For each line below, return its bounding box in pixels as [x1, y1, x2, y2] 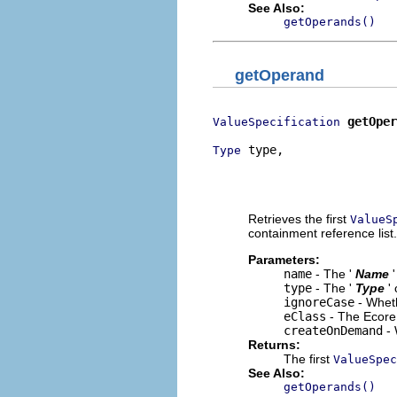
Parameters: [248, 252, 320, 267]
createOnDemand [284, 323, 383, 338]
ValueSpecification [213, 114, 340, 128]
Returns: [248, 337, 300, 352]
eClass [284, 308, 326, 323]
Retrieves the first [248, 211, 350, 226]
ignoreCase [284, 294, 354, 309]
